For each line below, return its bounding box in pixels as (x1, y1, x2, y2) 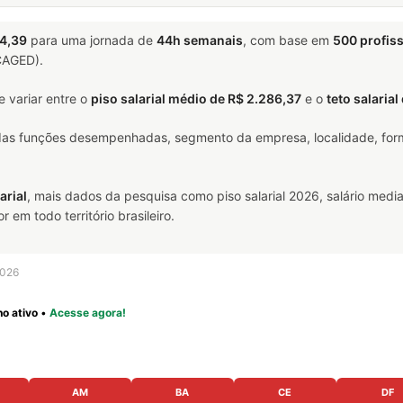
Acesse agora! (49, 305, 126, 319)
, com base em (243, 31, 333, 48)
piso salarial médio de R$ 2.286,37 (91, 90, 301, 106)
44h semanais (157, 31, 243, 48)
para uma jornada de (27, 31, 157, 48)
